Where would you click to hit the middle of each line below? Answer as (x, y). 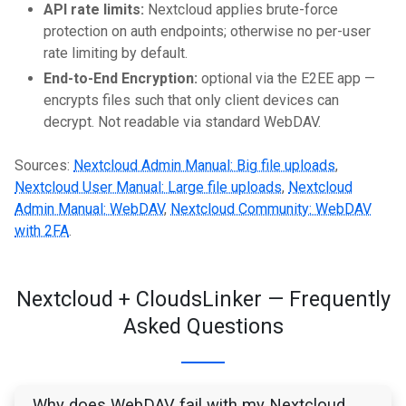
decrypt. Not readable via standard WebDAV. (182, 122)
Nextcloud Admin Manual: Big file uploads (204, 166)
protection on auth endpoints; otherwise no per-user (207, 32)
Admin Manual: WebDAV (89, 209)
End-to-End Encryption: (121, 79)
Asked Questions (203, 327)
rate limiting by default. (116, 53)
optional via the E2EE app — (286, 79)
